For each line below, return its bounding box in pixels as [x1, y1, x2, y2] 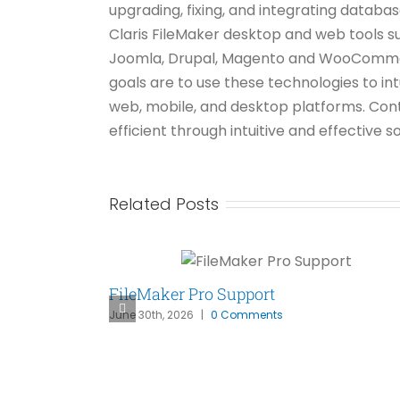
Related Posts [109, 192, 219, 215]
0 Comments [211, 307, 283, 323]
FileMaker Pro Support [109, 282, 275, 304]
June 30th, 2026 [109, 307, 194, 323]
